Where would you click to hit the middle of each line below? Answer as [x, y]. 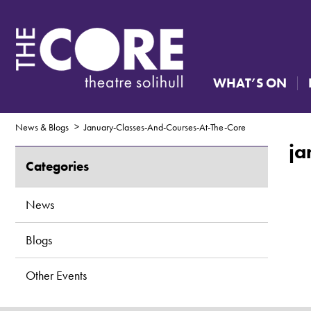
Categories [57, 166]
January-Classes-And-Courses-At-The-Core [165, 127]
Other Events [56, 275]
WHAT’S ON [250, 83]
